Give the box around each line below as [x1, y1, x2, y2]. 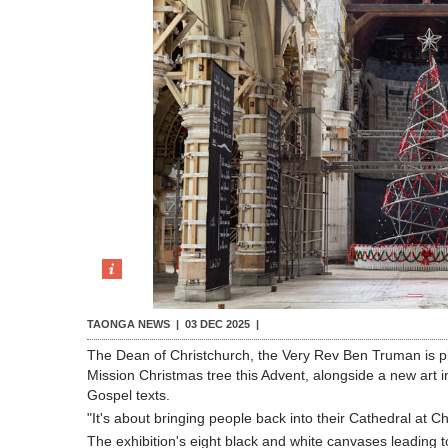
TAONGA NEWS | [87, 318, 182, 330]
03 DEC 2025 [182, 318, 250, 330]
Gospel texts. [87, 387, 174, 403]
